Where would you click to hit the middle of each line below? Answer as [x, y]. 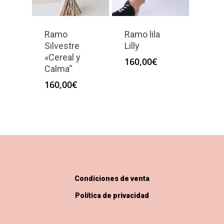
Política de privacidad [112, 196]
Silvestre [62, 46]
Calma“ [58, 69]
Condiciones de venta [112, 179]
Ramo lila [142, 34]
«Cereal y [62, 57]
